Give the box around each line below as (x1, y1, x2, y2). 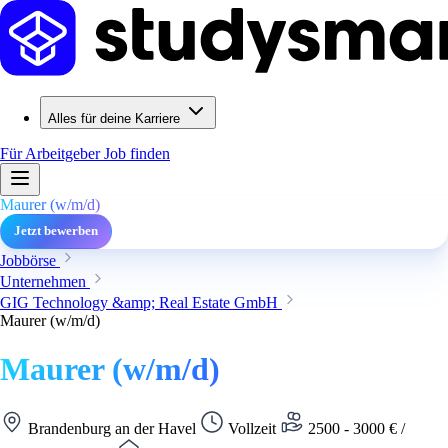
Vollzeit (224, 419, 280, 437)
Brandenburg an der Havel (24, 419, 200, 437)
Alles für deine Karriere (48, 111, 180, 126)
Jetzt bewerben (14, 224, 98, 238)
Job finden (104, 145, 170, 162)
